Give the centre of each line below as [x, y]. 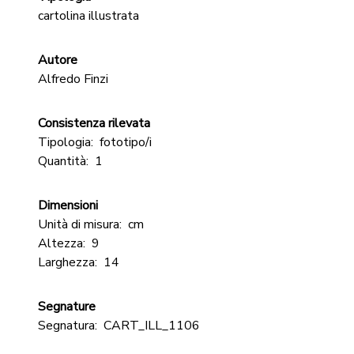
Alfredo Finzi [73, 79]
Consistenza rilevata [94, 123]
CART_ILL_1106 [152, 326]
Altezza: [62, 243]
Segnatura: [68, 326]
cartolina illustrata [88, 16]
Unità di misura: [80, 224]
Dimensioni [68, 205]
